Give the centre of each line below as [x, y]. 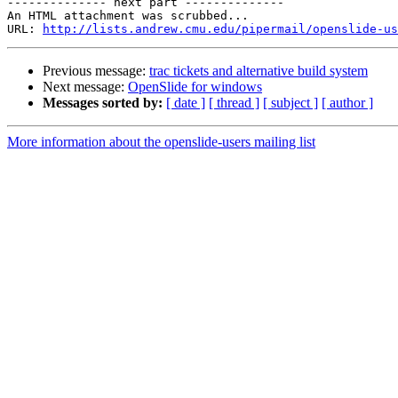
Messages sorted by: [103, 103]
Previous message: [96, 71]
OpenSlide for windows [195, 87]
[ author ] [347, 103]
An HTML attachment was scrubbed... [128, 16]
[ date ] [186, 103]
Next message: [85, 87]
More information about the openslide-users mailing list [161, 142]
